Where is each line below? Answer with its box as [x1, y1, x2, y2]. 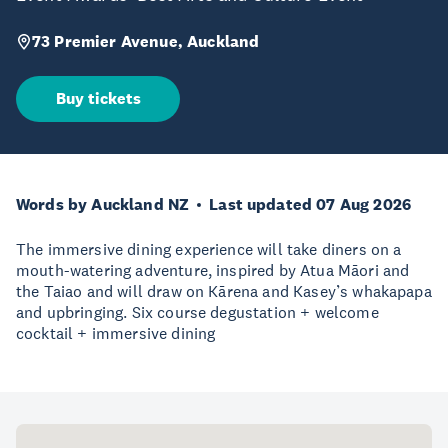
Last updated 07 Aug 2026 [209, 194, 412, 215]
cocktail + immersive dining [16, 323, 216, 343]
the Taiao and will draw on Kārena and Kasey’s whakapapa [16, 281, 432, 301]
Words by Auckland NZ [16, 194, 190, 215]
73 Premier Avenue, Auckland [32, 31, 260, 52]
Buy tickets [55, 88, 141, 109]
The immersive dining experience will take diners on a [16, 239, 402, 259]
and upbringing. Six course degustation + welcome [16, 302, 379, 322]
